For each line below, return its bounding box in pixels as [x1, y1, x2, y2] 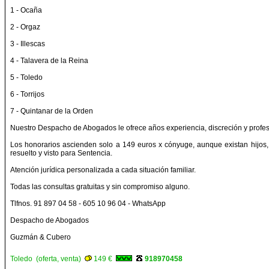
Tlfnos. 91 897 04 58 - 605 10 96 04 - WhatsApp [10, 199, 166, 208]
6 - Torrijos [10, 90, 44, 98]
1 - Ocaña [10, 6, 42, 14]
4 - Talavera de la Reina [10, 56, 88, 65]
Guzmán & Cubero [10, 233, 71, 241]
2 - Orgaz [10, 23, 40, 31]
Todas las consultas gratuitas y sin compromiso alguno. [10, 183, 190, 191]
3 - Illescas [10, 40, 45, 48]
